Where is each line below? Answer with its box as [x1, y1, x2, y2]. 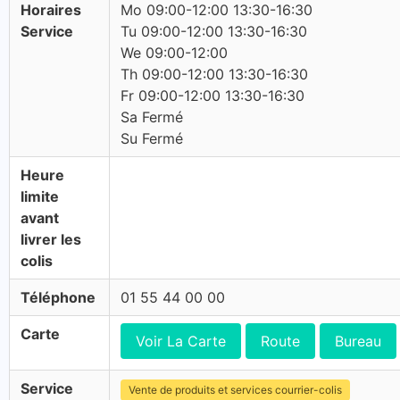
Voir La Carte [136, 332, 226, 350]
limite [21, 187, 59, 205]
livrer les [21, 230, 81, 248]
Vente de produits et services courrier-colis [129, 383, 342, 396]
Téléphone [21, 288, 96, 306]
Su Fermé [121, 129, 183, 147]
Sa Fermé [121, 108, 183, 126]
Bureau [335, 332, 381, 350]
